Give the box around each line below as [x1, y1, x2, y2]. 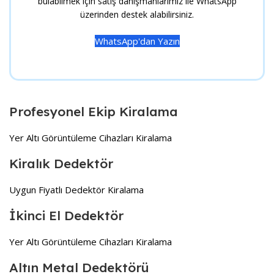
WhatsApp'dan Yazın [94, 35, 180, 48]
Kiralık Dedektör [9, 155, 113, 172]
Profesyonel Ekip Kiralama [9, 103, 178, 120]
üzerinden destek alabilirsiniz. [80, 9, 194, 21]
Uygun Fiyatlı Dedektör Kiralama [9, 183, 144, 196]
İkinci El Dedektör [9, 207, 124, 224]
